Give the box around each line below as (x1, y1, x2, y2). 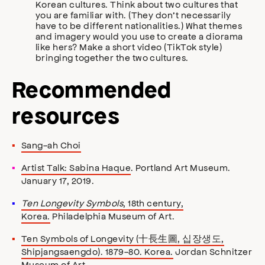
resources (12, 103, 119, 129)
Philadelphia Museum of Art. (50, 210, 175, 222)
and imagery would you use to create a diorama (35, 30, 243, 42)
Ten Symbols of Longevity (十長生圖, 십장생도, (21, 232, 224, 244)
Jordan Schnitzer (173, 245, 253, 257)
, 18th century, (123, 197, 184, 209)
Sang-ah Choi (21, 139, 81, 151)
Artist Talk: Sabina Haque (21, 161, 131, 173)
